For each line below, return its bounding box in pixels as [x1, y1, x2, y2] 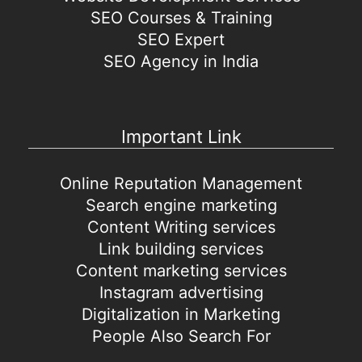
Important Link [120, 125, 242, 147]
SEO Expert [137, 29, 225, 49]
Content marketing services [75, 260, 287, 280]
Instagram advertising [99, 282, 263, 302]
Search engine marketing [85, 195, 277, 215]
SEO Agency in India [103, 51, 259, 71]
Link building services [99, 238, 263, 259]
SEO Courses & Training [90, 7, 272, 27]
